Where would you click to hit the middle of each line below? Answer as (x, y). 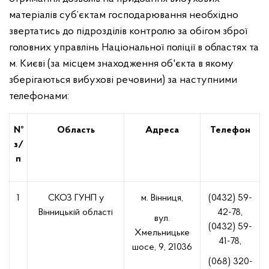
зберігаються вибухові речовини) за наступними (123, 80)
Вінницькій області (76, 213)
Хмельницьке (162, 233)
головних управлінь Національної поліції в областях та (134, 48)
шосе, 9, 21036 (162, 247)
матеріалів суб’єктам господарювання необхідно (124, 15)
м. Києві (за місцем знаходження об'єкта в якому (121, 64)
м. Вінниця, (162, 198)
